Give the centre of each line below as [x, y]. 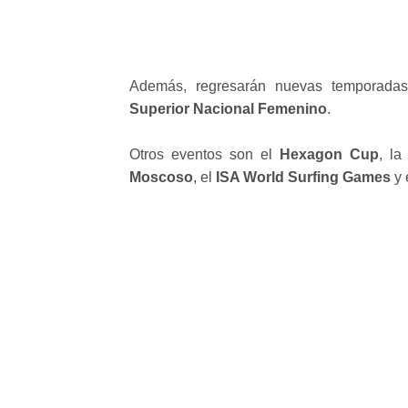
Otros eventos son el [205, 154]
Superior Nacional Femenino [228, 108]
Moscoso [161, 177]
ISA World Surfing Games [303, 177]
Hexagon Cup [330, 154]
